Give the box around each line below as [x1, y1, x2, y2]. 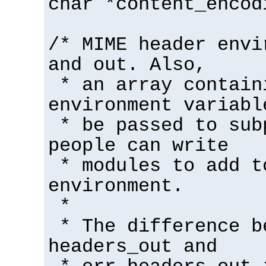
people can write [48, 135, 229, 157]
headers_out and [48, 236, 217, 258]
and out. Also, [48, 54, 206, 76]
